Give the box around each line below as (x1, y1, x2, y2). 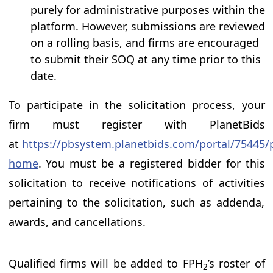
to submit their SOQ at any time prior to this (30, 52, 261, 67)
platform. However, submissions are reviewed (30, 19, 265, 34)
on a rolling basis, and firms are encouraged (30, 35, 259, 51)
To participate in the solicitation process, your (8, 97, 265, 113)
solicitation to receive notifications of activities (8, 175, 265, 191)
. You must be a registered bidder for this (38, 156, 265, 171)
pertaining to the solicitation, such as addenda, (8, 195, 265, 210)
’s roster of (207, 256, 265, 271)
